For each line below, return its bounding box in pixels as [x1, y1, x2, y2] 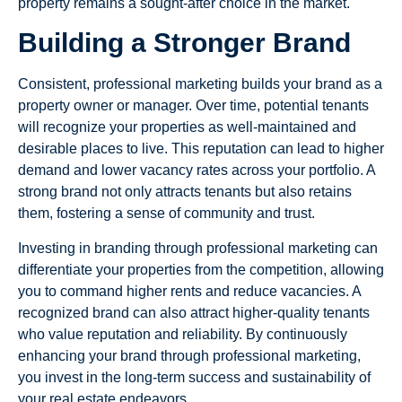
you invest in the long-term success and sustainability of [18, 369, 371, 385]
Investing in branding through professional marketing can [18, 240, 378, 256]
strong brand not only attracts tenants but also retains [18, 184, 352, 200]
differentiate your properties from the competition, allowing [18, 261, 384, 277]
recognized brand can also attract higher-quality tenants [18, 304, 370, 320]
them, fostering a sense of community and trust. [18, 205, 315, 222]
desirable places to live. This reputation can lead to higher [18, 141, 384, 157]
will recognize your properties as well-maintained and [18, 119, 356, 135]
